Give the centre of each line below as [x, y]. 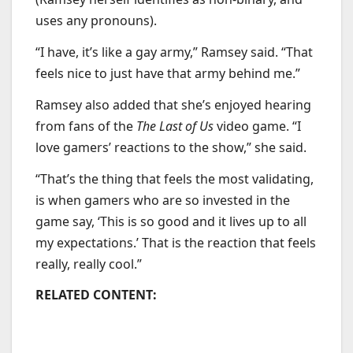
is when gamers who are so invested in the [163, 200]
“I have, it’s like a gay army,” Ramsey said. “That [174, 52]
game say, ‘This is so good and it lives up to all [171, 221]
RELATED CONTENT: [98, 295]
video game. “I [259, 126]
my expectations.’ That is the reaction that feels [176, 242]
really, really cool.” [90, 264]
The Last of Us [176, 126]
